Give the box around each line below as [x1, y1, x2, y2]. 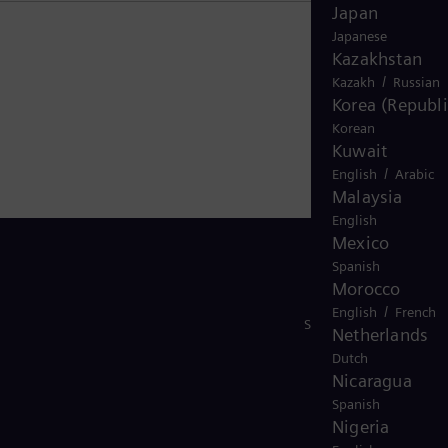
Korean [332, 120, 375, 136]
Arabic [395, 166, 434, 182]
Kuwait [332, 140, 388, 161]
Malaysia [332, 186, 403, 207]
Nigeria [332, 416, 390, 437]
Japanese [332, 28, 387, 44]
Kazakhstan [332, 48, 422, 69]
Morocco [332, 278, 401, 299]
